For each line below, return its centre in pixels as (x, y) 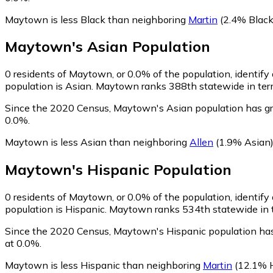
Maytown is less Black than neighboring (97, 19)
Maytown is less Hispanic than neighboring (104, 265)
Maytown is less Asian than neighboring (97, 142)
